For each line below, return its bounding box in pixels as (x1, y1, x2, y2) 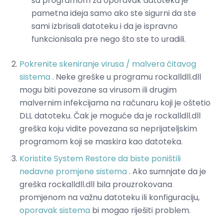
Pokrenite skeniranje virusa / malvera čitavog (19, 58, 196, 70)
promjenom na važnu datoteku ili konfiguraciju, (19, 192, 200, 204)
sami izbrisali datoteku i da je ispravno (31, 20, 178, 32)
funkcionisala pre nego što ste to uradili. (31, 33, 186, 45)
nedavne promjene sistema (19, 166, 127, 178)
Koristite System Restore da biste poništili (19, 153, 181, 165)
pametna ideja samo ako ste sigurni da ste (31, 7, 196, 19)
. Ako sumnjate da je (127, 166, 206, 178)
